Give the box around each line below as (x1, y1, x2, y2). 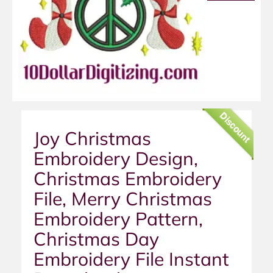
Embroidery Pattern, (34, 207, 203, 231)
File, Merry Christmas (34, 187, 212, 211)
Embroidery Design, (34, 147, 198, 171)
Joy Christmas (34, 127, 151, 151)
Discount (218, 110, 253, 144)
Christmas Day (34, 227, 159, 251)
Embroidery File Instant (34, 247, 229, 271)
